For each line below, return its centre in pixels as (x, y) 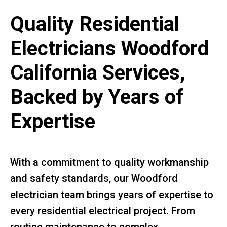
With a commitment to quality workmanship (109, 162)
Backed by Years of (97, 97)
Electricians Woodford (109, 48)
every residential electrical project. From (103, 211)
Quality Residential (95, 24)
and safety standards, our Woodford (94, 178)
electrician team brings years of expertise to (112, 194)
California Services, (98, 72)
